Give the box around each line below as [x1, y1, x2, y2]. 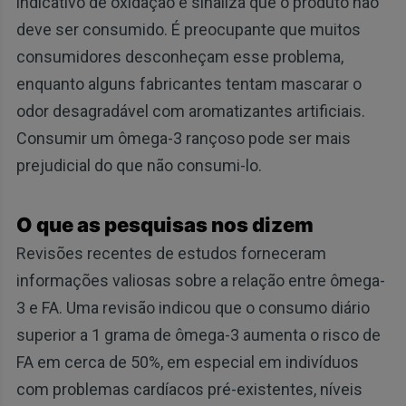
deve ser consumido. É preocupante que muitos [15, 20, 361, 40]
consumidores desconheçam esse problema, [15, 47, 343, 67]
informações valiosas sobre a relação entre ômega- [15, 271, 385, 291]
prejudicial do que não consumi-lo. [15, 156, 262, 176]
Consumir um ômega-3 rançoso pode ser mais [15, 129, 351, 149]
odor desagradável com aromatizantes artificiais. [15, 101, 365, 121]
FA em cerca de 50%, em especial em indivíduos [15, 353, 359, 372]
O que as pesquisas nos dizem [15, 213, 314, 237]
